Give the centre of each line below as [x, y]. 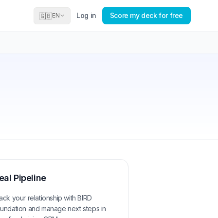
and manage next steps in [66, 209]
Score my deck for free [146, 15]
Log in [86, 15]
